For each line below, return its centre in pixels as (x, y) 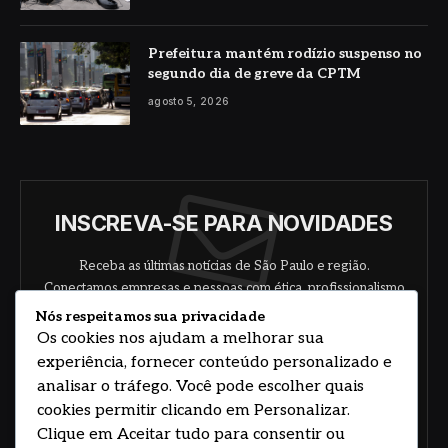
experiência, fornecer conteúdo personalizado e (214, 363)
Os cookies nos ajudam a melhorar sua (180, 339)
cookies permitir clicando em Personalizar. (193, 411)
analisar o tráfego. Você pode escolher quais (200, 387)
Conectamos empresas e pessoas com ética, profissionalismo (224, 287)
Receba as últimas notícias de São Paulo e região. (224, 265)
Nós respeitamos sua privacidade (150, 317)
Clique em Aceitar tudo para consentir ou (191, 435)
